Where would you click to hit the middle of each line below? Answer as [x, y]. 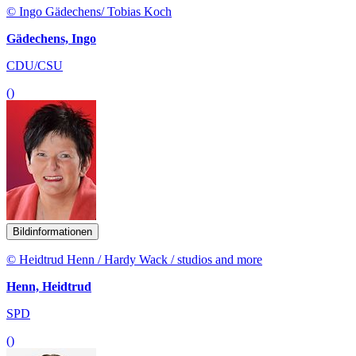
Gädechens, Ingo [51, 38]
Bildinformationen [52, 231]
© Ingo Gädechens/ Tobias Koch [89, 11]
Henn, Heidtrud [49, 286]
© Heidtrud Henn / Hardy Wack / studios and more [134, 259]
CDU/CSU [35, 65]
